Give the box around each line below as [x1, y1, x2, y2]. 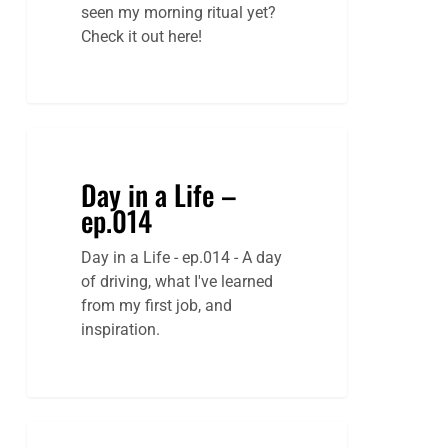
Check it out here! [81, 26, 203, 46]
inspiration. [81, 320, 161, 340]
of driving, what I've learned [81, 272, 274, 292]
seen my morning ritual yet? [81, 2, 277, 22]
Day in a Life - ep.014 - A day [81, 248, 283, 268]
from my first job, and [81, 296, 233, 316]
